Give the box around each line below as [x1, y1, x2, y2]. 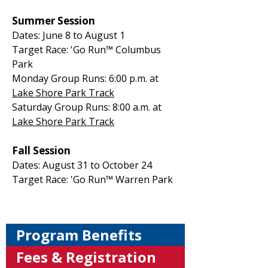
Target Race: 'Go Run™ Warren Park [12, 173, 173, 186]
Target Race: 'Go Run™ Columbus [12, 43, 161, 56]
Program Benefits [16, 225, 142, 245]
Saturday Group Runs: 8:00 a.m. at [12, 100, 162, 114]
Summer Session [12, 14, 95, 28]
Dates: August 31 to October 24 [12, 159, 152, 172]
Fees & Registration [16, 247, 156, 267]
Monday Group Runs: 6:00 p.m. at [12, 72, 159, 85]
